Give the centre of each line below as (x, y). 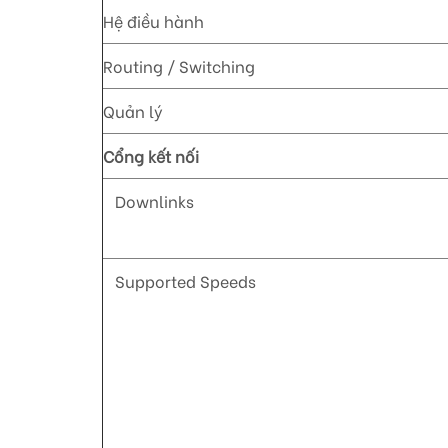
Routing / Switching (179, 66)
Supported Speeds (179, 281)
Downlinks (148, 201)
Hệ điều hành (153, 21)
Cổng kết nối (151, 156)
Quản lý (133, 111)
